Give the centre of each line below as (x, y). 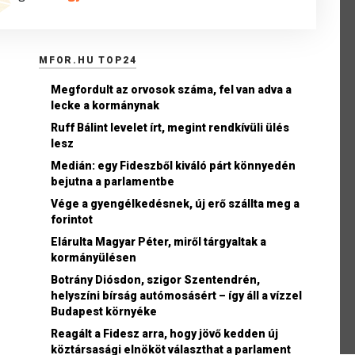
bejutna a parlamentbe (113, 181)
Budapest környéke (104, 311)
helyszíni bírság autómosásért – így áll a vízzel (176, 295)
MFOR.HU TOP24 (88, 60)
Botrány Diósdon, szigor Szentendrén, (155, 279)
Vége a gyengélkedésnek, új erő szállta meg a (175, 203)
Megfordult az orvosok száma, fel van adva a (171, 89)
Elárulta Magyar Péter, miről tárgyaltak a (158, 241)
